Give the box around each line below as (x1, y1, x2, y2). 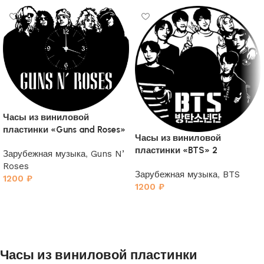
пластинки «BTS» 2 (135, 145, 217, 156)
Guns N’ (91, 148, 124, 160)
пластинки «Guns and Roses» (3, 124, 126, 136)
